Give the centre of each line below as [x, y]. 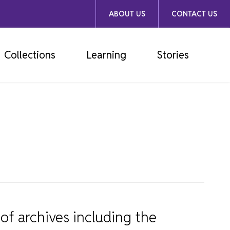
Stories [173, 55]
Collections [30, 55]
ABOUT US [127, 14]
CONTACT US [194, 14]
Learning [106, 55]
